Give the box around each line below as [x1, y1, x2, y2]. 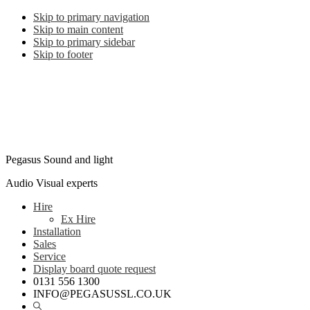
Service [33, 250, 66, 262]
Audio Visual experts [6, 177, 98, 189]
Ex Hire [61, 213, 95, 225]
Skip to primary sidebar [33, 36, 135, 48]
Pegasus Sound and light [6, 154, 113, 165]
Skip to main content [33, 24, 123, 35]
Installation [33, 226, 81, 237]
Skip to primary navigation [33, 11, 149, 23]
